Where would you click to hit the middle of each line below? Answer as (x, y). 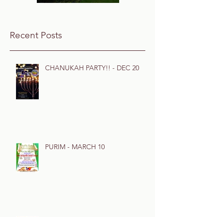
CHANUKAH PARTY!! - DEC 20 (92, 68)
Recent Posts (36, 35)
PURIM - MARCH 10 (75, 147)
